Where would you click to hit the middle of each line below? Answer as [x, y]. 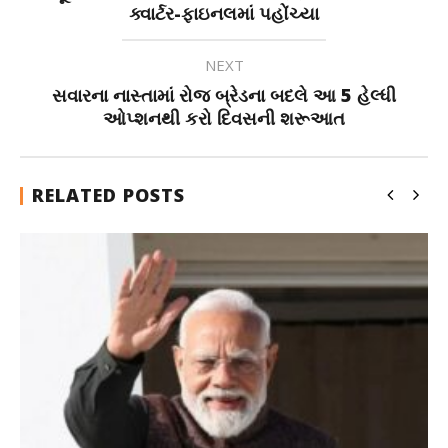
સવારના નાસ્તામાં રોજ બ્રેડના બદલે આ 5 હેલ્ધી [224, 95]
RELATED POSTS [108, 195]
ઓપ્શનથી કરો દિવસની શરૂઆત [224, 118]
